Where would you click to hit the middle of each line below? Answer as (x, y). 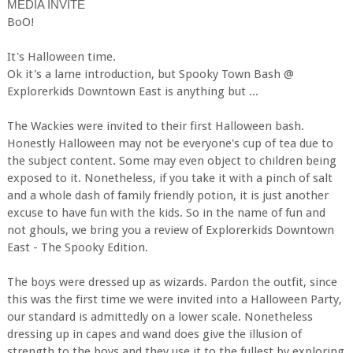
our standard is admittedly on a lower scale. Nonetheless (160, 316)
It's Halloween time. (61, 56)
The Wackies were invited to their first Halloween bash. (155, 126)
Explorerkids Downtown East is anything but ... (132, 91)
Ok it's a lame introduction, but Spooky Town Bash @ (150, 74)
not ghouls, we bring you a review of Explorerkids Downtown (170, 230)
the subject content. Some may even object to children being (171, 160)
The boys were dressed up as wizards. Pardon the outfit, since (172, 282)
